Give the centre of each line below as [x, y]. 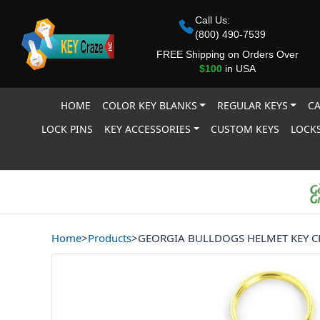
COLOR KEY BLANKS [149, 105]
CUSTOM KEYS [245, 129]
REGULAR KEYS [252, 105]
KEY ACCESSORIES [148, 129]
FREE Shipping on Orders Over [227, 54]
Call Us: [212, 20]
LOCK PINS [67, 129]
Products [110, 238]
